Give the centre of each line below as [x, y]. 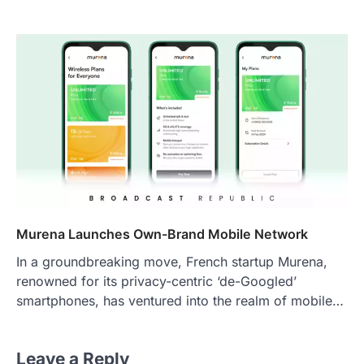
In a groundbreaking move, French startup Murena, [172, 261]
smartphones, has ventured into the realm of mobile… [180, 300]
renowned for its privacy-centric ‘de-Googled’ [156, 281]
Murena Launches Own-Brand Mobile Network [162, 234]
